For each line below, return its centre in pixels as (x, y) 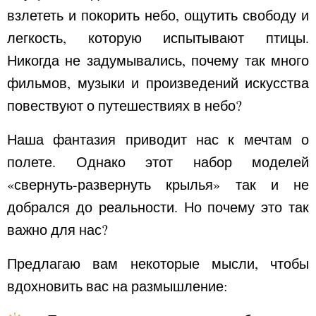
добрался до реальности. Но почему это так (158, 207)
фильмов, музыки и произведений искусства (158, 83)
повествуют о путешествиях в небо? (124, 105)
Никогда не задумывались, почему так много (158, 60)
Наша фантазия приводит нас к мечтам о (158, 139)
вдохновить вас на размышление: (117, 286)
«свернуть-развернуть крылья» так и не (158, 184)
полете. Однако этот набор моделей (158, 162)
